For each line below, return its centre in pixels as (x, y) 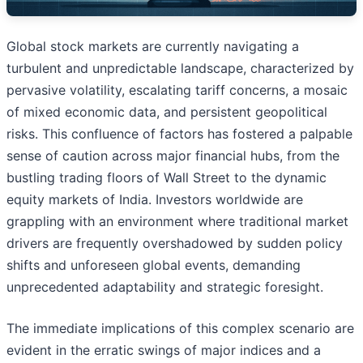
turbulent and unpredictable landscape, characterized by (180, 68)
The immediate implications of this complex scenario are (180, 329)
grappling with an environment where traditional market (177, 222)
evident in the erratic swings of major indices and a (164, 350)
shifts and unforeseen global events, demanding (154, 265)
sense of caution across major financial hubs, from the (173, 156)
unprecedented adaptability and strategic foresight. (165, 287)
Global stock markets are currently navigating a (153, 47)
